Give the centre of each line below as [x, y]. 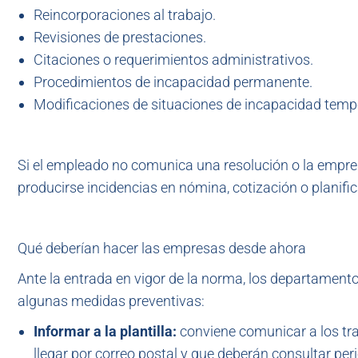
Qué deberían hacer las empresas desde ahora [162, 248]
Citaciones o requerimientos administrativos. [173, 60]
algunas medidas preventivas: [111, 301]
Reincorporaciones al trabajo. [125, 15]
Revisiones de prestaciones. [120, 37]
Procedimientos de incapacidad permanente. [173, 82]
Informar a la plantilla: [107, 331]
